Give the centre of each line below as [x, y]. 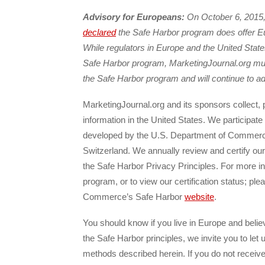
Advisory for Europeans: [134, 17]
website [199, 196]
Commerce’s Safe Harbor [134, 196]
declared [99, 32]
